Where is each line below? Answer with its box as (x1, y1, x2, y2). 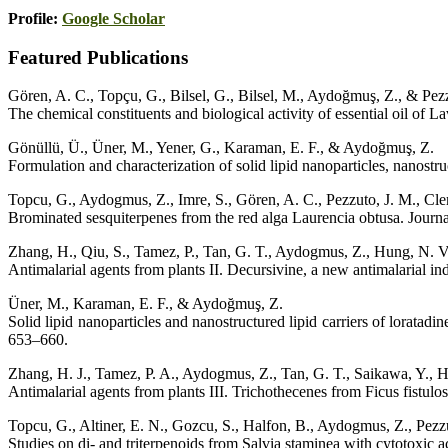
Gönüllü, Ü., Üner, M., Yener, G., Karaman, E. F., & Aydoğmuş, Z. (8, 139, 434, 157)
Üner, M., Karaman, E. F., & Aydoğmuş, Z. (8, 295, 283, 313)
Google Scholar (62, 9, 165, 27)
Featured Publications (8, 46, 188, 68)
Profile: (8, 9, 62, 27)
